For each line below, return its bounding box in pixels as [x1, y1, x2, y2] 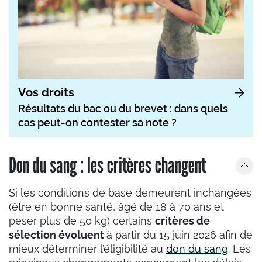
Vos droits [18, 85, 74, 100]
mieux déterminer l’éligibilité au [9, 243, 166, 256]
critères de [155, 215, 210, 227]
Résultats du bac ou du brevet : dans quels [18, 102, 228, 115]
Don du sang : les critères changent [9, 152, 206, 178]
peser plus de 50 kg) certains [9, 215, 155, 227]
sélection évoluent [9, 229, 106, 242]
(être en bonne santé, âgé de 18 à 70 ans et [9, 201, 224, 213]
